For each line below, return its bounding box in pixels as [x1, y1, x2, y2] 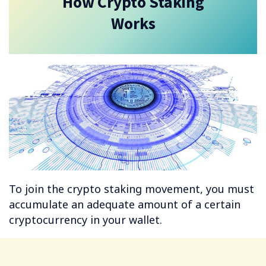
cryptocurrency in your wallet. [9, 213, 162, 227]
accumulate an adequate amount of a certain [9, 197, 240, 212]
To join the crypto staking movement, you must [9, 182, 254, 197]
